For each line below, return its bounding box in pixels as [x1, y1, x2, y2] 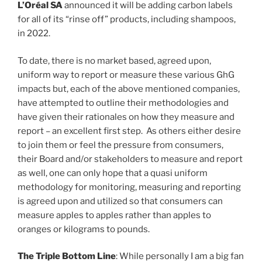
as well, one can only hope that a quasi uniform [18, 167, 208, 178]
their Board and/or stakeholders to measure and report [18, 153, 243, 164]
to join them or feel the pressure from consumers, [18, 139, 223, 150]
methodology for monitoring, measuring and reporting [18, 181, 241, 192]
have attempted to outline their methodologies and [18, 97, 229, 108]
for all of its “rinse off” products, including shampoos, [18, 14, 236, 25]
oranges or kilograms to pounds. [18, 223, 150, 235]
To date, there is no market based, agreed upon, [18, 55, 211, 66]
